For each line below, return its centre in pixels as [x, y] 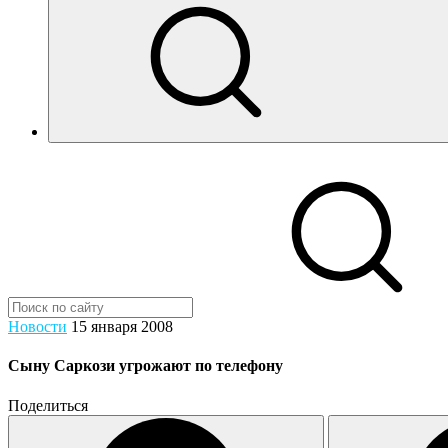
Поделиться [48, 405]
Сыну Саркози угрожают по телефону [145, 366]
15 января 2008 [122, 326]
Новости [37, 326]
